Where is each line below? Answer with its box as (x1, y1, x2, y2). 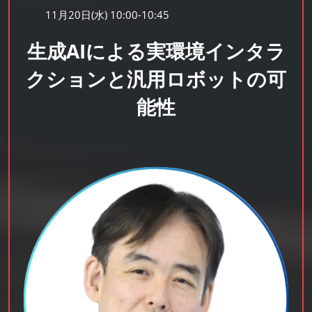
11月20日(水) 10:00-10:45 (45, 8, 169, 22)
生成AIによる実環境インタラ (26, 38, 286, 65)
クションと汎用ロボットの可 (26, 65, 286, 93)
